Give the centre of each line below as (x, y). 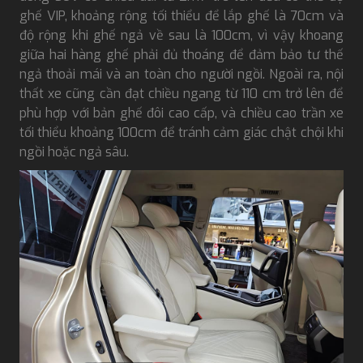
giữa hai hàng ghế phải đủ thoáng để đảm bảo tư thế (181, 54)
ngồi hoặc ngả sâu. (74, 152)
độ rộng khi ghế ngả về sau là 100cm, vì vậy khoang (181, 35)
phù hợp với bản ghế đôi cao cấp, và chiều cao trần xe (181, 113)
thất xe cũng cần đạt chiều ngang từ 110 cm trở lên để (181, 93)
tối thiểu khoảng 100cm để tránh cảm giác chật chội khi (181, 132)
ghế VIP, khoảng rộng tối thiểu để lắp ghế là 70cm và (181, 15)
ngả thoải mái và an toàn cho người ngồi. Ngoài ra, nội (181, 74)
